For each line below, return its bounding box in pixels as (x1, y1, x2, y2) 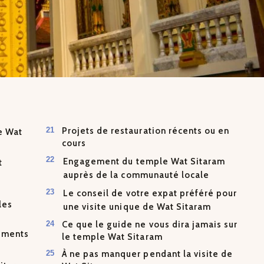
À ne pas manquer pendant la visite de (61, 248, 233, 259)
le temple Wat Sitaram (61, 231, 163, 242)
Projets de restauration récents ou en (61, 125, 230, 136)
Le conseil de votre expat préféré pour (63, 188, 237, 199)
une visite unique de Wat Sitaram (63, 202, 212, 213)
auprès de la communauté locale (63, 169, 210, 180)
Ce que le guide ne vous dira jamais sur (61, 219, 238, 230)
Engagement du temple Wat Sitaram (63, 156, 226, 167)
